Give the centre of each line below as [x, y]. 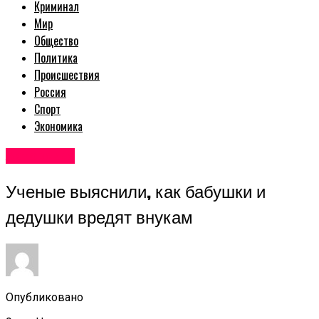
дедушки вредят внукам [99, 217]
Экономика [58, 126]
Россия [50, 92]
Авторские [40, 156]
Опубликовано [45, 297]
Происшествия [67, 75]
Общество [56, 41]
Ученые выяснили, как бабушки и [136, 191]
